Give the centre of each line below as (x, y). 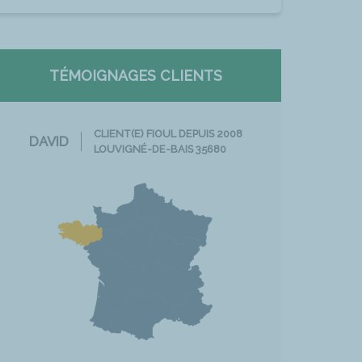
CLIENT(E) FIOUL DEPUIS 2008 (168, 133)
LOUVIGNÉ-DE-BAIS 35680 (160, 149)
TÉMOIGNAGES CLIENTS (135, 75)
